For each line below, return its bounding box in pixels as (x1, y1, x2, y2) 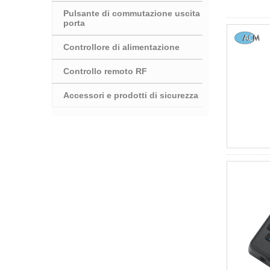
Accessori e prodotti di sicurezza (63, 90, 198, 100)
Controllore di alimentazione (63, 42, 180, 52)
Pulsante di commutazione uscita (63, 8, 200, 18)
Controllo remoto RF (63, 66, 147, 76)
